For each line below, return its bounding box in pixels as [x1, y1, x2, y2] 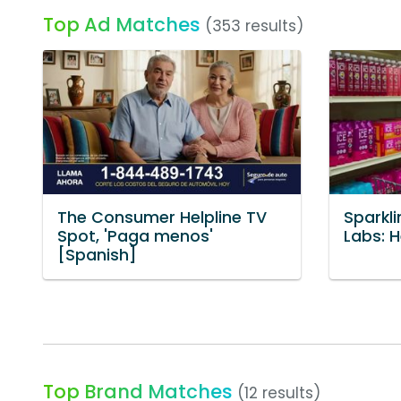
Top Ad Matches [43, 12, 200, 38]
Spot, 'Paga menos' [57, 226, 213, 248]
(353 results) [205, 15, 303, 37]
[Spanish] [57, 244, 137, 267]
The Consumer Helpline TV [57, 207, 267, 229]
